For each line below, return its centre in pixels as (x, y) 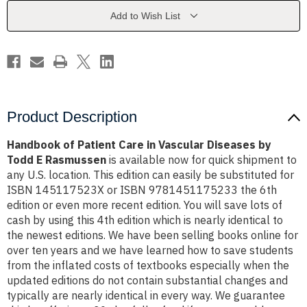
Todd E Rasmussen (57, 160)
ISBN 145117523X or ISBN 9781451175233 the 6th (142, 190)
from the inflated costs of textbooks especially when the (148, 266)
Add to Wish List (145, 16)
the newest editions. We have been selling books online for (152, 235)
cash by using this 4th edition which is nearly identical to (145, 220)
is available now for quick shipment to (201, 160)
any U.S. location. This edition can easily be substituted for (150, 175)
